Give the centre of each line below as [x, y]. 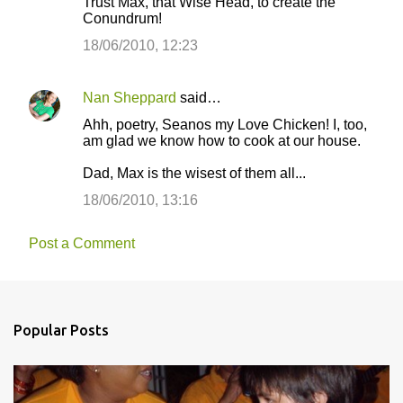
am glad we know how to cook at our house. [222, 141]
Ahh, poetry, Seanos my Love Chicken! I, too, [225, 125]
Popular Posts [61, 330]
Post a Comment [82, 243]
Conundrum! [122, 18]
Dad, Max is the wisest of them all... [194, 173]
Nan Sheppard [130, 98]
